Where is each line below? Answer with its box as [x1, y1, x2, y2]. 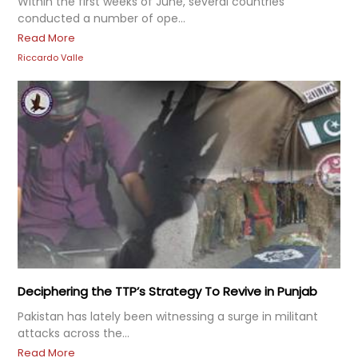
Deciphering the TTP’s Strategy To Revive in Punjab [18, 283, 317, 300]
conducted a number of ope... [18, 10, 185, 26]
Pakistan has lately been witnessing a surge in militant [18, 308, 318, 325]
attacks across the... [18, 325, 129, 342]
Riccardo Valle [18, 50, 83, 64]
